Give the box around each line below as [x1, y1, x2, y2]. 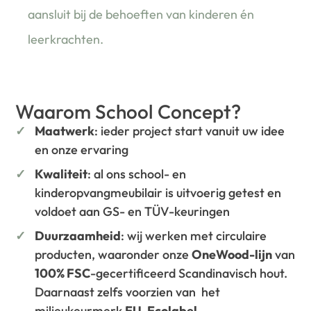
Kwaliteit [35, 166, 88, 183]
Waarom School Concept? [15, 99, 242, 124]
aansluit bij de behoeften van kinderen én [28, 6, 255, 23]
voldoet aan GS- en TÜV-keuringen [35, 203, 230, 220]
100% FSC [35, 265, 91, 282]
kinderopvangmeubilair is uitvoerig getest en [35, 185, 282, 201]
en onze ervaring [35, 142, 129, 158]
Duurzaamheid [35, 228, 121, 244]
